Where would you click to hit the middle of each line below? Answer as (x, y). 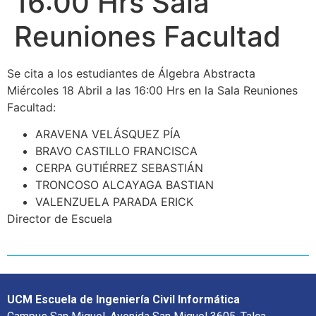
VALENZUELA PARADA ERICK (114, 202)
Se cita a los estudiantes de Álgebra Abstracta (131, 73)
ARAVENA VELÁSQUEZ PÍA (108, 134)
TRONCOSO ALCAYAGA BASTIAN (124, 185)
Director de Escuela (60, 219)
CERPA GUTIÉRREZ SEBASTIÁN (119, 168)
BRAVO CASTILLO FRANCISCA (116, 151)
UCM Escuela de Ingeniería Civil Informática (123, 299)
